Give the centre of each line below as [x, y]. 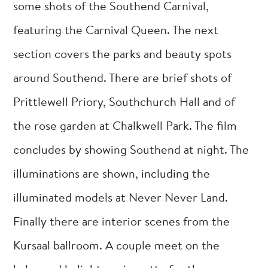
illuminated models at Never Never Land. [121, 198]
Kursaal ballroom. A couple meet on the [117, 246]
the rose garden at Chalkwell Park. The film [125, 127]
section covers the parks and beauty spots [123, 55]
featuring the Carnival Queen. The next [116, 31]
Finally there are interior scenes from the [122, 222]
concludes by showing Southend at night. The [131, 150]
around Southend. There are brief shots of [123, 79]
